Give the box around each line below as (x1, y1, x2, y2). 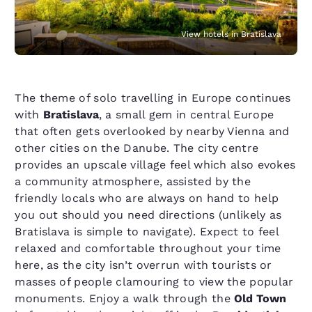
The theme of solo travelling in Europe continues (15, 91, 291, 105)
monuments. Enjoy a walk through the (15, 292, 235, 306)
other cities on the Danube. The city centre (15, 141, 259, 155)
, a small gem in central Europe (98, 108, 274, 122)
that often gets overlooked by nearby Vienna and (15, 125, 290, 139)
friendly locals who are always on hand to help (15, 192, 279, 205)
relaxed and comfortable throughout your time (15, 242, 281, 256)
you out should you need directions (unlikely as (15, 208, 282, 222)
